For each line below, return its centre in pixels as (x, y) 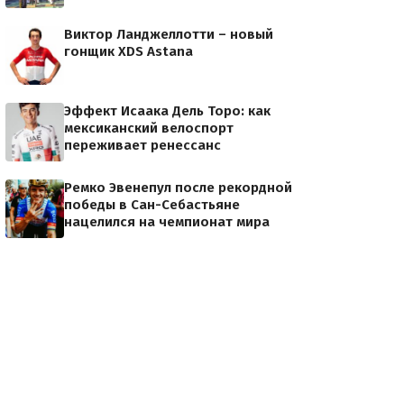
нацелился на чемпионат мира (167, 222)
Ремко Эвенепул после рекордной (178, 188)
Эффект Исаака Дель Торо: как (167, 111)
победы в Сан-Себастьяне (152, 205)
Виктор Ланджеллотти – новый (169, 34)
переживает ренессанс (142, 145)
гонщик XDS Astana (129, 51)
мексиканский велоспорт (149, 128)
